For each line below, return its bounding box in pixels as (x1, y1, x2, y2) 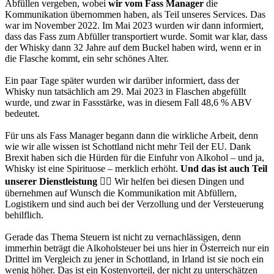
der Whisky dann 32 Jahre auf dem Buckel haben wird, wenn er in (5, 42, 261, 53)
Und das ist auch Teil (180, 163, 267, 174)
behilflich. (5, 210, 43, 221)
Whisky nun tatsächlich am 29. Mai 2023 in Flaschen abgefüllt (5, 86, 246, 97)
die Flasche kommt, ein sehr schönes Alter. (5, 53, 169, 64)
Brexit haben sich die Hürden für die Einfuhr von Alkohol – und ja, (5, 152, 264, 163)
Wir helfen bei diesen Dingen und (114, 176, 244, 187)
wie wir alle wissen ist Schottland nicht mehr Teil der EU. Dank (5, 141, 251, 152)
